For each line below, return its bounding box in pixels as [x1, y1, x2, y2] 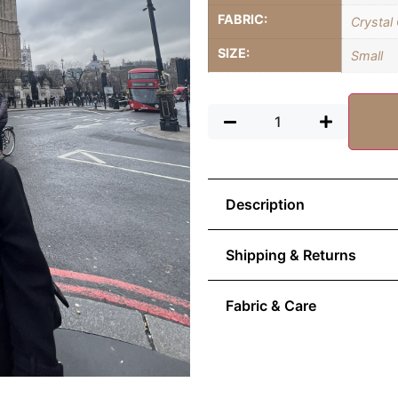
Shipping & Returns [226, 246, 356, 265]
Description [226, 195, 305, 214]
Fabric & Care [226, 297, 316, 315]
